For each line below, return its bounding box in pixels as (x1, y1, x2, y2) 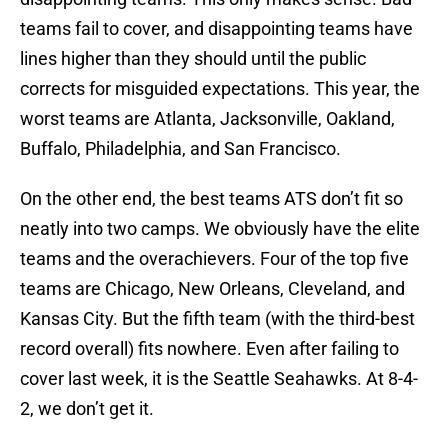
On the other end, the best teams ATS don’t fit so (20, 188, 403, 210)
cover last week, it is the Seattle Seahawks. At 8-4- (20, 368, 418, 390)
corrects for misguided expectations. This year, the (20, 78, 420, 100)
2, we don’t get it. (20, 398, 154, 420)
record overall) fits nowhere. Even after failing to (20, 338, 399, 360)
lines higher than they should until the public (20, 48, 366, 70)
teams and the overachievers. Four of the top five (20, 248, 409, 270)
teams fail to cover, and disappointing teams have (20, 18, 413, 40)
